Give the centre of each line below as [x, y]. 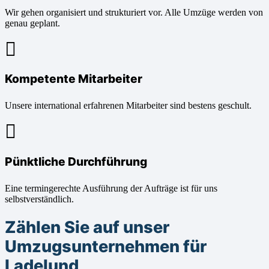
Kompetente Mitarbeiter [74, 79]
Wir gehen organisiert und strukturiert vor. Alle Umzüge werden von [134, 13]
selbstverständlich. [39, 199]
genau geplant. [32, 23]
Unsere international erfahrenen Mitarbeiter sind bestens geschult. [128, 106]
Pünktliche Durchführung [76, 161]
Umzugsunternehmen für [106, 247]
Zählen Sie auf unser [87, 228]
